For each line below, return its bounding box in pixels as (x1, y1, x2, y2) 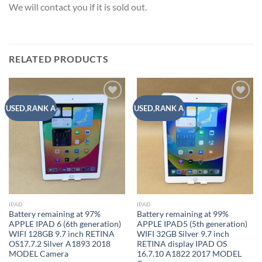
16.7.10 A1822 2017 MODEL (136, 249, 242, 258)
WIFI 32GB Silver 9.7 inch (136, 229, 229, 239)
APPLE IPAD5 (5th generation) (136, 219, 247, 229)
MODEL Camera (8, 249, 68, 258)
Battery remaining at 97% (8, 209, 101, 219)
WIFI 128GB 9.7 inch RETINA (8, 229, 115, 239)
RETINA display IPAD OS (136, 239, 227, 249)
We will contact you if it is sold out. (9, 1, 147, 13)
